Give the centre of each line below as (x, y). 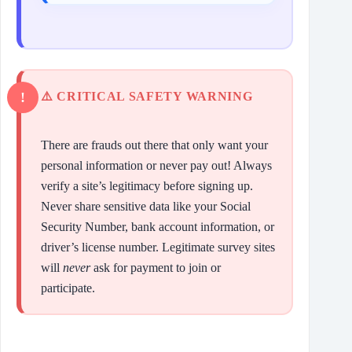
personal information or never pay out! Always (156, 165)
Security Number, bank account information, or (158, 226)
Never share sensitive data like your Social (146, 206)
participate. (68, 288)
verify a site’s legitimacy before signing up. (147, 185)
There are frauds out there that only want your (154, 145)
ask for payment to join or (156, 267)
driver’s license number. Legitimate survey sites (158, 247)
